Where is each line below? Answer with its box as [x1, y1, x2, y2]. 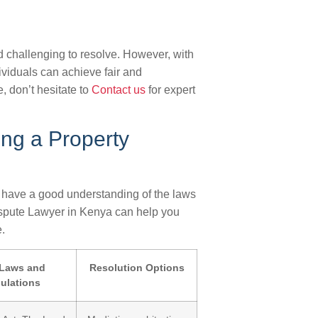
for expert [146, 84, 195, 96]
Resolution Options [89, 262, 185, 273]
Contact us [92, 84, 146, 96]
